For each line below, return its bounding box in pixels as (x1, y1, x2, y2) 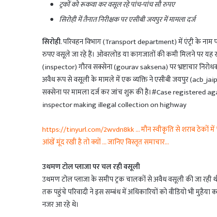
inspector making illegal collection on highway (42, 99, 186, 111)
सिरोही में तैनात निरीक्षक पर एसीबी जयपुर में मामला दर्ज (59, 14, 195, 26)
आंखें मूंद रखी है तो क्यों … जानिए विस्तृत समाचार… (42, 136, 169, 149)
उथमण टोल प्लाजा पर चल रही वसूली (42, 161, 140, 173)
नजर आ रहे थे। (42, 199, 79, 211)
